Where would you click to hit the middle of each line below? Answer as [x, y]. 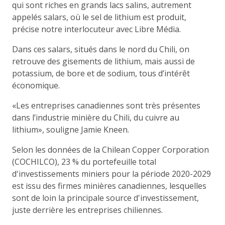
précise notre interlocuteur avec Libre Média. [96, 29]
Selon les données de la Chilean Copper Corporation [110, 149]
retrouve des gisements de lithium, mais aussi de [103, 61]
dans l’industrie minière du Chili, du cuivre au [96, 117]
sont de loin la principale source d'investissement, [105, 198]
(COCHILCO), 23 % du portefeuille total [84, 161]
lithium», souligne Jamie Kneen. [71, 129]
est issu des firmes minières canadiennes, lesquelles [109, 186]
